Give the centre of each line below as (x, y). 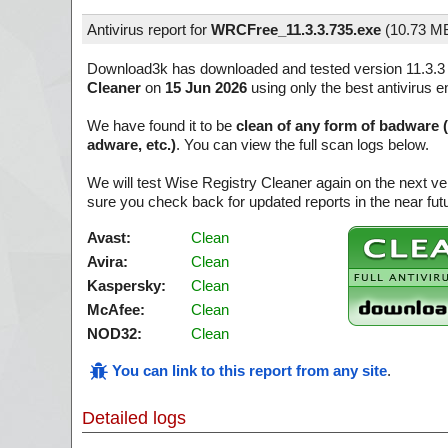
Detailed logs (134, 418)
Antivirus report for (149, 29)
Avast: (109, 237)
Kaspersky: (126, 285)
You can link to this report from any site (249, 370)
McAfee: (116, 309)
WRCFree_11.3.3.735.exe (296, 29)
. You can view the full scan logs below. (302, 144)
